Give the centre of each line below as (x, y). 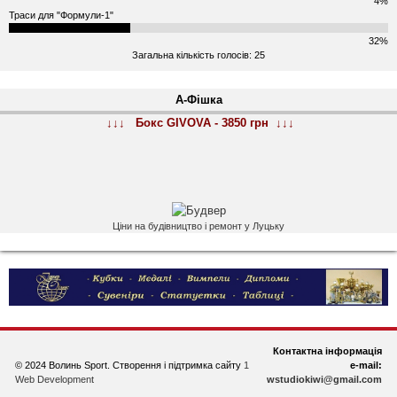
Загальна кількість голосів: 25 (198, 54)
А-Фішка (198, 99)
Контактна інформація (327, 350)
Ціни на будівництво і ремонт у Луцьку (198, 226)
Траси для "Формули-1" (61, 16)
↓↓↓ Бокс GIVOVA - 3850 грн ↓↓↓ (200, 122)
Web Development (54, 379)
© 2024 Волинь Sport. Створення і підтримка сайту (129, 365)
